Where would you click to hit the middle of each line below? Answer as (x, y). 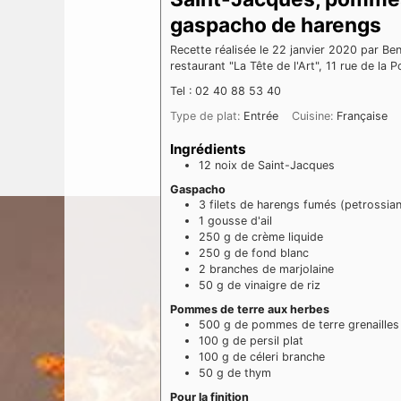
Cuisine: (315, 116)
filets (223, 205)
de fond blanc (272, 253)
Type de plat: (207, 116)
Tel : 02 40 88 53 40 (226, 91)
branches (234, 269)
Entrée (261, 116)
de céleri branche (279, 357)
